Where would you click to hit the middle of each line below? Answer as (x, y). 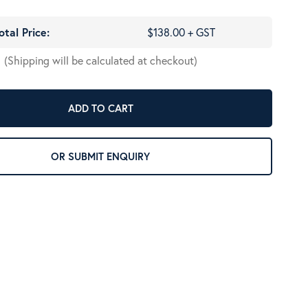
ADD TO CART (100, 108)
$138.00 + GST (181, 32)
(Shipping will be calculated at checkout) (100, 60)
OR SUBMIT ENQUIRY (109, 156)
